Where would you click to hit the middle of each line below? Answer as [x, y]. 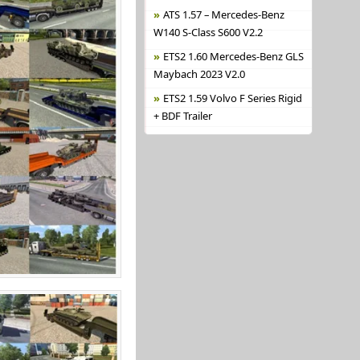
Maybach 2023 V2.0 [199, 74]
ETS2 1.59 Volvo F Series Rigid [232, 98]
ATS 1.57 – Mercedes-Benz [223, 14]
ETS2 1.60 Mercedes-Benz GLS [233, 56]
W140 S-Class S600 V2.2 [208, 32]
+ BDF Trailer [182, 116]
